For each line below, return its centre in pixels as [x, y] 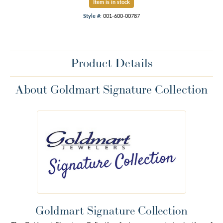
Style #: [92, 16]
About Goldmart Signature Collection [111, 90]
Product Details [111, 63]
